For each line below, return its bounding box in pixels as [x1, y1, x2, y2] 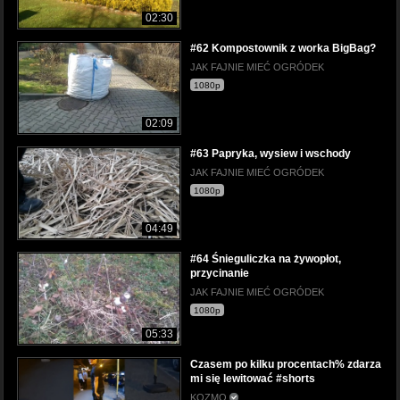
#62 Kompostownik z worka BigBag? [190, 41, 376, 54]
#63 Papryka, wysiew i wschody [190, 146, 351, 160]
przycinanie [190, 266, 249, 279]
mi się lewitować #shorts [190, 371, 315, 385]
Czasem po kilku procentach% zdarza [190, 357, 381, 371]
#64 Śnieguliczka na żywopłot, [190, 252, 341, 265]
